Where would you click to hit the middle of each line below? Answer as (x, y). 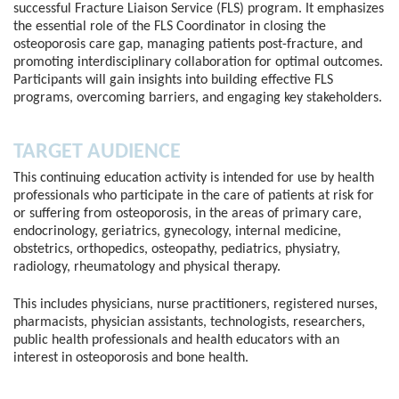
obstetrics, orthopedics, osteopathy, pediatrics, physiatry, (177, 249)
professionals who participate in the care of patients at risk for (194, 195)
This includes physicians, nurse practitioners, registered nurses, (195, 305)
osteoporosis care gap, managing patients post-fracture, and (188, 44)
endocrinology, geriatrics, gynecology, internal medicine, (177, 231)
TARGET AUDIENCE (97, 152)
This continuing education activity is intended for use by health (194, 178)
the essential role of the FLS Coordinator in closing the (170, 26)
